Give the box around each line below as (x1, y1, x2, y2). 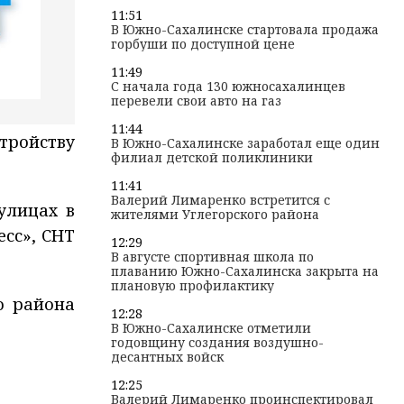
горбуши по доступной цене (111, 35, 295, 52)
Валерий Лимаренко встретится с (111, 191, 330, 208)
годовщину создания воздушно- (111, 334, 324, 351)
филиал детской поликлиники (111, 149, 313, 166)
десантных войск (111, 348, 224, 365)
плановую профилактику (111, 277, 274, 294)
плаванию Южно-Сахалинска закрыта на (111, 262, 379, 280)
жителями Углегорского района (111, 206, 319, 223)
